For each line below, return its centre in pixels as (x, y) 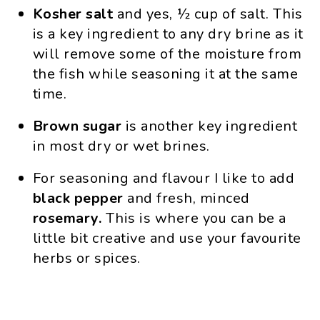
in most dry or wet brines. (121, 146)
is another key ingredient (211, 126)
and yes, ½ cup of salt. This (210, 14)
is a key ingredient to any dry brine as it (168, 34)
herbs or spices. (86, 258)
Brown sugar (79, 126)
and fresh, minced (189, 198)
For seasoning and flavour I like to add (164, 178)
